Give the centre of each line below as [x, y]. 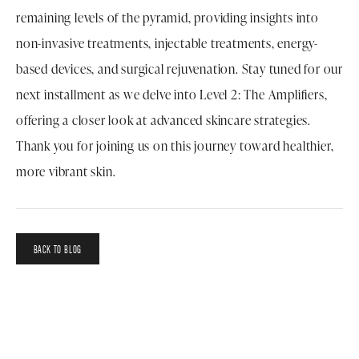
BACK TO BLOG [58, 249]
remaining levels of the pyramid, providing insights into [167, 17]
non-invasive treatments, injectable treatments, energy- [167, 43]
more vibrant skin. [66, 171]
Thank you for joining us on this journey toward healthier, [175, 145]
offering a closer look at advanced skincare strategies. [163, 120]
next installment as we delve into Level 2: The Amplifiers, [172, 94]
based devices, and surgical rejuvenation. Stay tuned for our [179, 69]
